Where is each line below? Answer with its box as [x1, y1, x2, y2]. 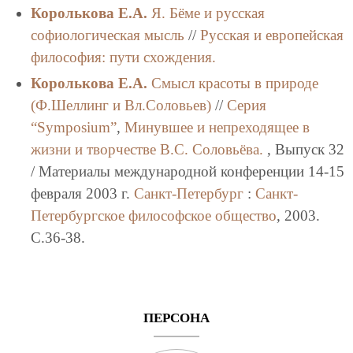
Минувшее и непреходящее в [124, 119, 310, 136]
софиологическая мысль [30, 27, 184, 44]
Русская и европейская [199, 27, 344, 44]
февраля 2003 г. [30, 185, 134, 202]
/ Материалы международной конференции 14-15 [30, 163, 344, 180]
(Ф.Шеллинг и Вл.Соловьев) [30, 97, 211, 113]
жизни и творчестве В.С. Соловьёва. [30, 141, 263, 158]
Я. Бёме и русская [150, 5, 265, 22]
